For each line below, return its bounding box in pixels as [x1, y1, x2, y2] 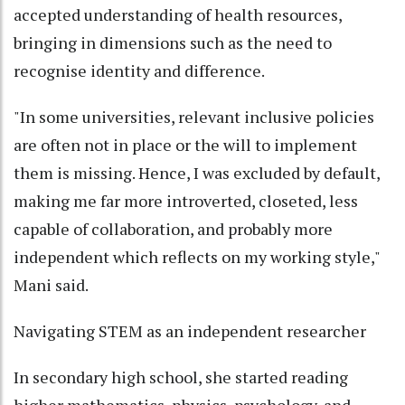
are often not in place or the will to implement [14, 134, 357, 156]
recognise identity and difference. [14, 60, 265, 82]
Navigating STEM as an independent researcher [14, 320, 366, 343]
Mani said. [14, 274, 89, 297]
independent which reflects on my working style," [14, 246, 380, 268]
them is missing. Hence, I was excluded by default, [14, 162, 380, 184]
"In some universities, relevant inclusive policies [14, 106, 374, 128]
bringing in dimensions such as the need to [14, 32, 332, 54]
